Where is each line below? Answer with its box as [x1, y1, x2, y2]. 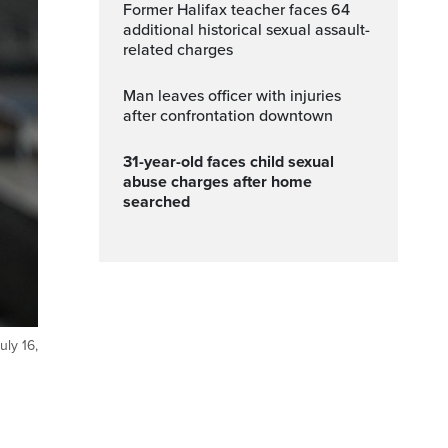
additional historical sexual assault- [123, 20, 370, 40]
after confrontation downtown [123, 106, 333, 126]
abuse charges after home [123, 172, 312, 192]
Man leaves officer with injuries [123, 86, 136, 106]
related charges [123, 40, 233, 60]
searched [123, 192, 190, 212]
